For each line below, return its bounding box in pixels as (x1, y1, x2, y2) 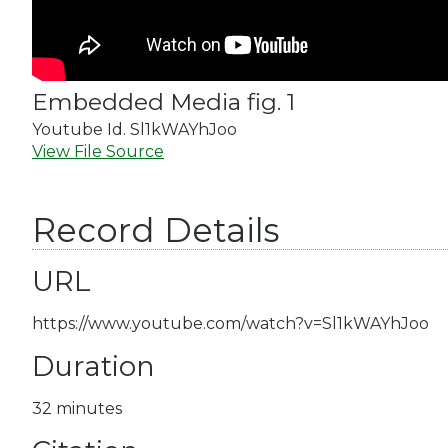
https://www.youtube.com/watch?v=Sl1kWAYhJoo (32, 314, 429, 334)
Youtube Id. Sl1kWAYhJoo (32, 120, 237, 140)
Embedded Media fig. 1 (32, 88, 295, 117)
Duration (32, 349, 155, 384)
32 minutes (32, 399, 122, 419)
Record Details (32, 210, 279, 251)
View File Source (32, 142, 164, 162)
